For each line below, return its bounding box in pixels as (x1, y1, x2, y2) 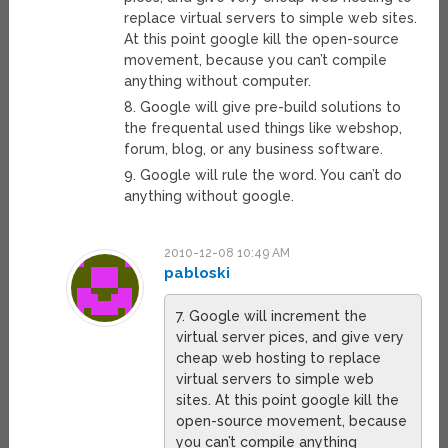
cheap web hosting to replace (175, 350, 381, 367)
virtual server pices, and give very (175, 329, 404, 346)
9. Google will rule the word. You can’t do (124, 167, 403, 184)
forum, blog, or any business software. (124, 141, 384, 158)
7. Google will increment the (175, 308, 367, 325)
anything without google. (124, 188, 295, 205)
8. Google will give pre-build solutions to (124, 99, 402, 116)
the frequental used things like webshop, (124, 120, 403, 137)
